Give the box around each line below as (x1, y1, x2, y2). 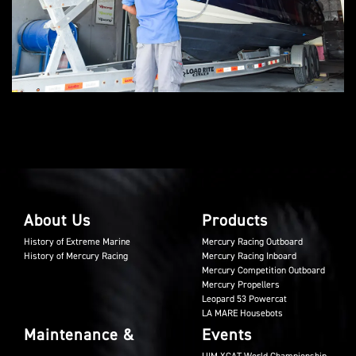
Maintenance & (24, 324, 134, 345)
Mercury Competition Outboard (202, 264, 325, 277)
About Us (24, 210, 91, 230)
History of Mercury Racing (24, 250, 128, 262)
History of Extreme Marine (24, 235, 130, 248)
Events (202, 324, 252, 345)
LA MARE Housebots (202, 307, 283, 319)
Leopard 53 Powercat (202, 292, 287, 305)
